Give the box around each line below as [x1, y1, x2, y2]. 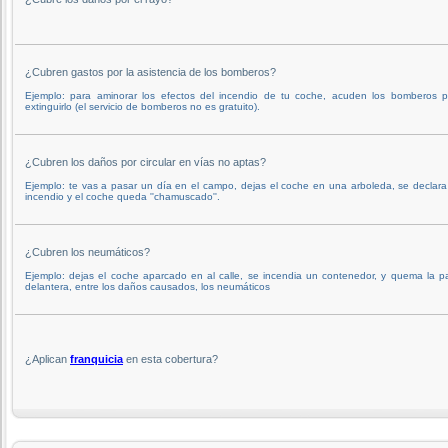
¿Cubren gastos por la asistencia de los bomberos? [25, 65, 276, 78]
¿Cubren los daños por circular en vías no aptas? [25, 155, 266, 168]
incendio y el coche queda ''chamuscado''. [25, 190, 220, 202]
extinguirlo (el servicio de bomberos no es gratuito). [25, 100, 260, 112]
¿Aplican [25, 352, 70, 365]
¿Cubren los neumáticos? [25, 245, 150, 258]
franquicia [70, 352, 123, 365]
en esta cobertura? [123, 352, 218, 365]
